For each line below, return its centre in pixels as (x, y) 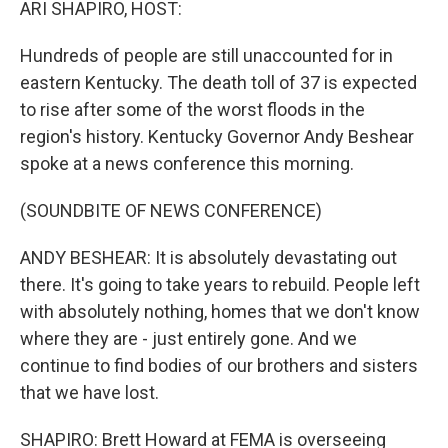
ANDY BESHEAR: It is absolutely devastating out (208, 257)
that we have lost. (89, 392)
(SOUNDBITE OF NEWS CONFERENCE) (171, 210)
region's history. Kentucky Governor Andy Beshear (217, 136)
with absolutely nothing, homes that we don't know (220, 311)
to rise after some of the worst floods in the (192, 109)
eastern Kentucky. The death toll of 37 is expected (218, 82)
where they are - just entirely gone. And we (188, 338)
